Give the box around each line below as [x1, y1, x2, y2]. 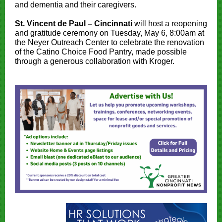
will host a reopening [132, 19, 207, 28]
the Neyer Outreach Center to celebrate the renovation [15, 38, 204, 47]
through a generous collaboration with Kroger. [15, 57, 174, 65]
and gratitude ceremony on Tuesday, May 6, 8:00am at [15, 29, 204, 37]
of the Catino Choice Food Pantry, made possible [15, 48, 187, 56]
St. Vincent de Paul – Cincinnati [15, 19, 132, 28]
